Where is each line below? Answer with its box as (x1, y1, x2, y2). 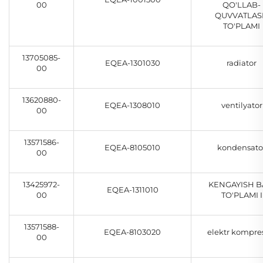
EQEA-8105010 (104, 143, 160, 153)
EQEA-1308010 (104, 100, 160, 110)
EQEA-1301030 (104, 58, 160, 68)
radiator (227, 58, 257, 68)
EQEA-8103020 (104, 227, 161, 237)
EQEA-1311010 (106, 185, 159, 195)
